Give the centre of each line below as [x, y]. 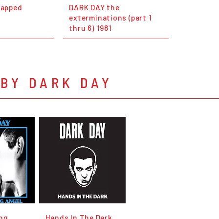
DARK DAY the [94, 7]
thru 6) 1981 [90, 28]
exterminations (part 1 [110, 18]
